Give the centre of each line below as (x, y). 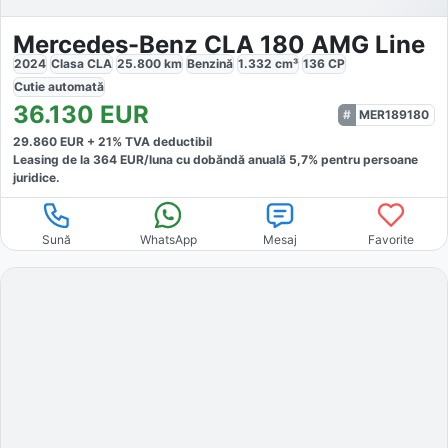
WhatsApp (168, 240)
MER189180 (394, 115)
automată (76, 87)
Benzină (210, 64)
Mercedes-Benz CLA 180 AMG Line (219, 45)
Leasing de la (53, 160)
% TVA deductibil (162, 142)
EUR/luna (145, 160)
